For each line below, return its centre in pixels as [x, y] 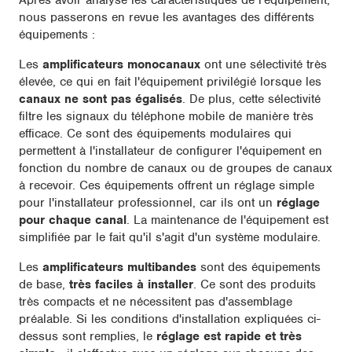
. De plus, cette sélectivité [251, 99]
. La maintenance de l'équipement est [227, 220]
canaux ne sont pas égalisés [101, 99]
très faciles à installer [131, 285]
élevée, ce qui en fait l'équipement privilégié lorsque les [170, 82]
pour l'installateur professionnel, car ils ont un [148, 203]
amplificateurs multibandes [119, 268]
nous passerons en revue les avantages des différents [167, 18]
